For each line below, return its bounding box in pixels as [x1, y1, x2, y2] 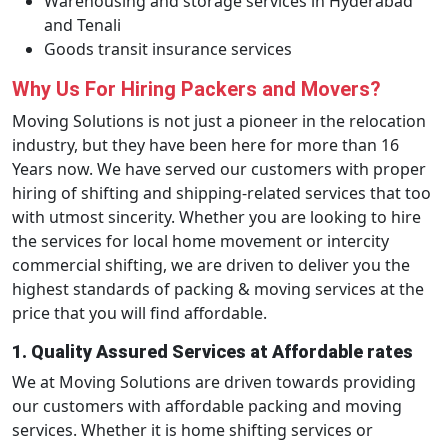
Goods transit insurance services [44, 38, 292, 60]
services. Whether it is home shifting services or [12, 419, 373, 441]
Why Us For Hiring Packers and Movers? [12, 77, 381, 101]
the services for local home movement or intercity [12, 230, 389, 252]
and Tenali [44, 14, 121, 36]
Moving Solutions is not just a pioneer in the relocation [12, 110, 426, 132]
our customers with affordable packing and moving [12, 395, 402, 417]
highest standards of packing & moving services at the [12, 278, 424, 300]
